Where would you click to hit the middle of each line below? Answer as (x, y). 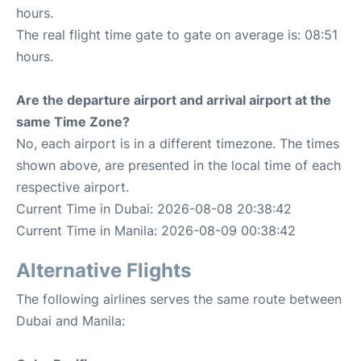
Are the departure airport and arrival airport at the (174, 100)
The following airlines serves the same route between (179, 299)
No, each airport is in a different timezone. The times (178, 143)
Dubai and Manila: (71, 321)
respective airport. (73, 187)
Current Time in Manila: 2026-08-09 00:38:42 (156, 230)
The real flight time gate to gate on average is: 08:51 (177, 35)
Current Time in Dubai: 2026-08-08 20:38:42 (154, 209)
